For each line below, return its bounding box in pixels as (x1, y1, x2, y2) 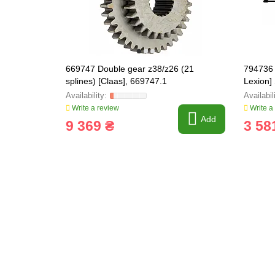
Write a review (70, 104, 119, 112)
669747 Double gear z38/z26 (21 (66, 64, 194, 74)
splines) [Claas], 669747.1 (66, 76, 167, 86)
